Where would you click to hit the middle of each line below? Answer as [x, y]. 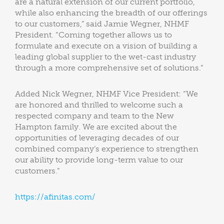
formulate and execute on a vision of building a [106, 46]
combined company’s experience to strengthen [107, 149]
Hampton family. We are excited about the [96, 127]
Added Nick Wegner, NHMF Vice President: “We [106, 94]
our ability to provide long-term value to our [99, 160]
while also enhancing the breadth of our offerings [111, 13]
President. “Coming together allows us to [93, 35]
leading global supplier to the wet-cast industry [105, 57]
